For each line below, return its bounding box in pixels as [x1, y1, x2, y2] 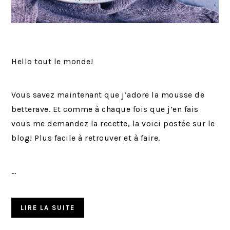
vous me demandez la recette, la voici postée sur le [11, 118, 215, 128]
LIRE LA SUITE [21, 203, 75, 212]
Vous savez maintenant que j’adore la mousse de [11, 89, 205, 100]
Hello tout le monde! [11, 56, 93, 66]
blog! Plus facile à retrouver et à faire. [11, 132, 160, 143]
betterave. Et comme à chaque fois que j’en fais [11, 104, 199, 114]
